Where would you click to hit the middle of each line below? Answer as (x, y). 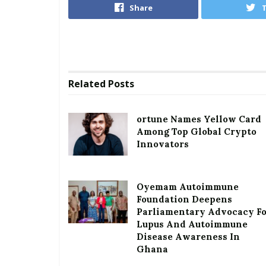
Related (87, 84)
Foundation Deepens (184, 199)
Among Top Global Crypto (197, 132)
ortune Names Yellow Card (199, 119)
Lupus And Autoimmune (192, 224)
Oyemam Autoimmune (188, 187)
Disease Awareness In (188, 237)
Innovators (163, 144)
